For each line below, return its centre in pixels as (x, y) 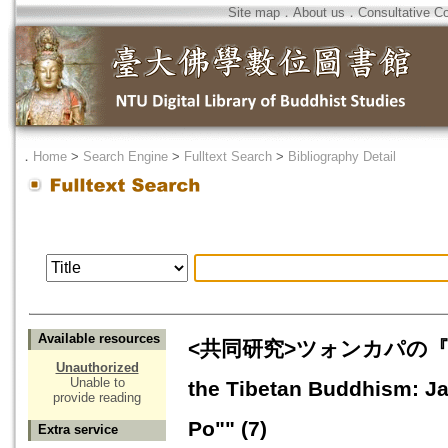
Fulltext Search (228, 156)
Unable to (97, 383)
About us (319, 12)
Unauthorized (97, 368)
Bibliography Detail (342, 156)
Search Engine (125, 156)
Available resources (99, 339)
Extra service (78, 430)
